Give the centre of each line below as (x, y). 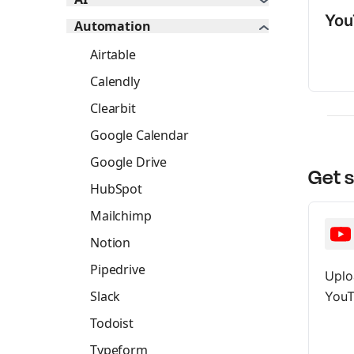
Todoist (112, 323)
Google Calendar (139, 135)
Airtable (113, 55)
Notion (111, 243)
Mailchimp (121, 216)
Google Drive (129, 162)
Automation (113, 26)
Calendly (115, 81)
